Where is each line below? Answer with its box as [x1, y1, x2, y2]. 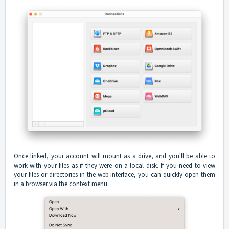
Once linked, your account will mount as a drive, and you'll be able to [14, 152, 215, 161]
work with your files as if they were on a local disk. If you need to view [14, 161, 215, 170]
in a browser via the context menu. [14, 179, 109, 189]
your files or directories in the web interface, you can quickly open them [14, 170, 215, 179]
